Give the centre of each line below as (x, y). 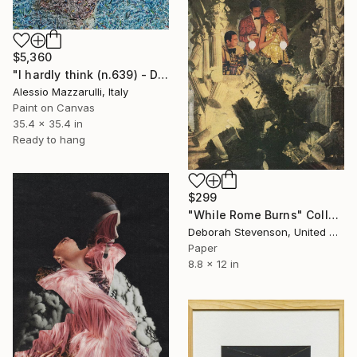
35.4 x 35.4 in (48, 124)
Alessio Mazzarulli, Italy (71, 92)
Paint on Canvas (54, 108)
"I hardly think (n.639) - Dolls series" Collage (163, 75)
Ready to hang (49, 140)
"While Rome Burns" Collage (333, 215)
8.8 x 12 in (214, 264)
